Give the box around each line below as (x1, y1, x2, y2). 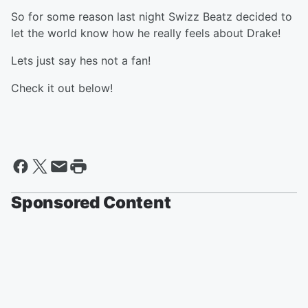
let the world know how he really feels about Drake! (11, 26, 280, 41)
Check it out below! (11, 81, 113, 96)
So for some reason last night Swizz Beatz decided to (11, 10, 292, 24)
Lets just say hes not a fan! (11, 54, 151, 68)
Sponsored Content (11, 192, 171, 213)
